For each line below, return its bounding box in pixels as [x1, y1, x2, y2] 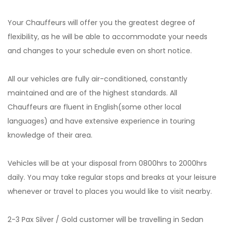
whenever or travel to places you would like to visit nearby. [8, 186, 212, 196]
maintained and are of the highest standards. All [8, 88, 177, 98]
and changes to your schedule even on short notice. [8, 46, 192, 56]
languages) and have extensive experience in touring [8, 116, 195, 126]
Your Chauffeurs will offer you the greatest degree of [8, 18, 195, 28]
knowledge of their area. [8, 130, 92, 140]
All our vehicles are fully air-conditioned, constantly [8, 74, 187, 84]
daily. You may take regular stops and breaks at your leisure [8, 172, 216, 182]
